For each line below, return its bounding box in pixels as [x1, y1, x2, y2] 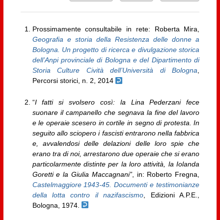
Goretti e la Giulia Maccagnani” [32, 170, 132, 178]
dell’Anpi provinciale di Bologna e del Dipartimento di [32, 56, 200, 64]
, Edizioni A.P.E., [143, 191, 200, 199]
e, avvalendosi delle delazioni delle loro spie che [32, 139, 200, 147]
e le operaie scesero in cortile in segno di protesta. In [32, 118, 200, 127]
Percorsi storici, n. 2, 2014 [32, 77, 115, 85]
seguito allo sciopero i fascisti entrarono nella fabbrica [32, 129, 200, 137]
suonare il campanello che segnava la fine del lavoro [32, 108, 200, 116]
